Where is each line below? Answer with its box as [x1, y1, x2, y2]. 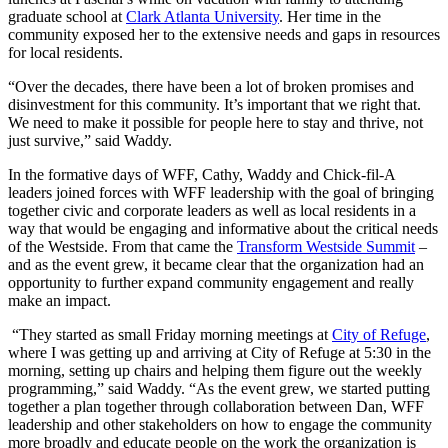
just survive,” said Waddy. [8, 131, 172, 149]
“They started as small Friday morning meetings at [12, 325, 332, 343]
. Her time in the [279, 7, 381, 25]
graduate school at [8, 7, 126, 25]
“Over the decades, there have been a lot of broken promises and [8, 77, 414, 95]
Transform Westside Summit [237, 237, 415, 255]
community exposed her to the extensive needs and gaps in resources [8, 25, 440, 43]
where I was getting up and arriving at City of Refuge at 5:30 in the [8, 343, 431, 361]
